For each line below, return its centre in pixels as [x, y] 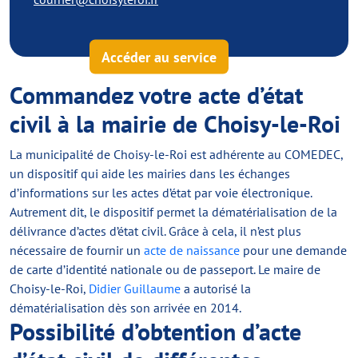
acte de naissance [192, 250]
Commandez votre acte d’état [156, 95]
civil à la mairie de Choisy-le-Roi [175, 123]
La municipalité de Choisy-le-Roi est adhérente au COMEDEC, [176, 154]
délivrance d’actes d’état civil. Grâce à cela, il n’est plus [155, 231]
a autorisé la [216, 288]
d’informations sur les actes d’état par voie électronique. [161, 193]
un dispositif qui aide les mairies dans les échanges [150, 173]
